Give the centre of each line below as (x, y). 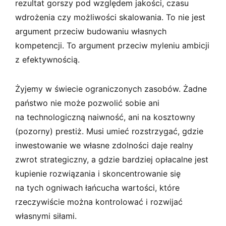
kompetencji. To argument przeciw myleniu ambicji (112, 45)
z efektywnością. (47, 59)
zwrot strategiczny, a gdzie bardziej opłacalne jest (112, 159)
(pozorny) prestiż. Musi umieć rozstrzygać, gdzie (109, 131)
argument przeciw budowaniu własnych (91, 31)
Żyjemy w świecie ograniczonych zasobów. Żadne (111, 89)
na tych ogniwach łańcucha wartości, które (97, 187)
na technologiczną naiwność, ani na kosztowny (105, 117)
